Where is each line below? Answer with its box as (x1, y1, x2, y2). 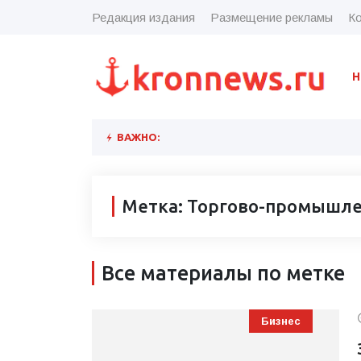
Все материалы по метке (102, 261, 345, 284)
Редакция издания (92, 10, 195, 24)
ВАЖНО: (114, 131, 160, 143)
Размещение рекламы (210, 10, 333, 24)
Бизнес (260, 314, 301, 327)
